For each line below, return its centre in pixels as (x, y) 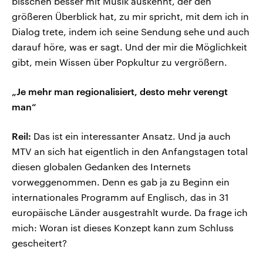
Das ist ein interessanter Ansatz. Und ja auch (131, 136)
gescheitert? (39, 243)
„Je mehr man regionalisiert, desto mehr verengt (120, 92)
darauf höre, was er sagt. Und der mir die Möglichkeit (129, 47)
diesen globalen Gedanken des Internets (101, 167)
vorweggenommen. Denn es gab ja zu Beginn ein (121, 182)
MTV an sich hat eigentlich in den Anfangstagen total (130, 151)
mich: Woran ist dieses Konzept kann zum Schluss (123, 228)
